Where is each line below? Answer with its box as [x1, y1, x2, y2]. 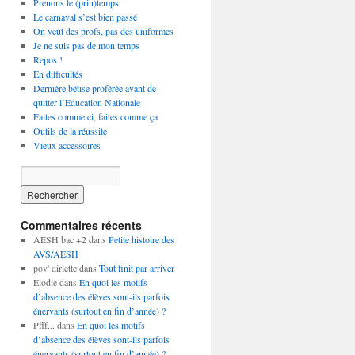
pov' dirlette [32, 261, 77, 274]
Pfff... [32, 319, 55, 331]
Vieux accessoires [32, 139, 101, 151]
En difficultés [32, 67, 82, 80]
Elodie [32, 276, 57, 288]
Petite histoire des [108, 233, 174, 246]
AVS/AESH [32, 247, 78, 260]
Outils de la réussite [32, 124, 107, 137]
